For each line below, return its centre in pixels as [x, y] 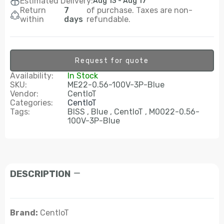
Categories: [31, 103]
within [32, 19]
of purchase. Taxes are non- [139, 10]
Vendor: [24, 94]
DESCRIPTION [40, 174]
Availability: [32, 76]
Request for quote [112, 60]
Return [33, 10]
